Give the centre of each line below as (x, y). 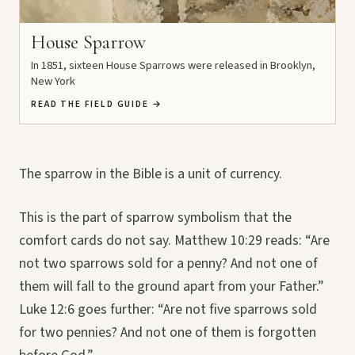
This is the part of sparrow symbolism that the (155, 218)
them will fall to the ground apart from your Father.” (171, 287)
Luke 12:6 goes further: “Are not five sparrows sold (168, 310)
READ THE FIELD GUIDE (92, 105)
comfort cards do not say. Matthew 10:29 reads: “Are (174, 241)
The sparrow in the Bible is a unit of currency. (151, 174)
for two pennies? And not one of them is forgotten (168, 333)
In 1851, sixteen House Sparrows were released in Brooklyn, (173, 66)
